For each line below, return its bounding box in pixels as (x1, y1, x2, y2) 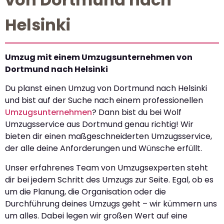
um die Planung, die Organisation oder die (5, 185, 166, 197)
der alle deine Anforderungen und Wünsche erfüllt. (5, 142, 202, 154)
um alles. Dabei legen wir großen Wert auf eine (5, 209, 187, 221)
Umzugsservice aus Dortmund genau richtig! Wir (5, 118, 193, 130)
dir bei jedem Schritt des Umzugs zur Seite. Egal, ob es (5, 173, 213, 185)
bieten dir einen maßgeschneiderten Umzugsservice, (5, 130, 212, 142)
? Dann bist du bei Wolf (92, 106, 181, 118)
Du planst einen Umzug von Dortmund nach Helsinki (5, 82, 207, 94)
